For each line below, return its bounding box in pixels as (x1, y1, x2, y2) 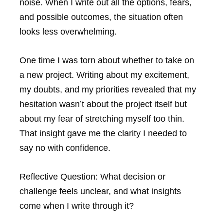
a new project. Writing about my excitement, (19, 70, 189, 80)
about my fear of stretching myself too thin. (19, 114, 184, 124)
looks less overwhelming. (19, 27, 117, 37)
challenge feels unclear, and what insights (19, 186, 181, 196)
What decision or (98, 171, 165, 182)
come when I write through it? (19, 200, 134, 211)
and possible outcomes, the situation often (19, 12, 183, 22)
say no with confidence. (19, 143, 110, 153)
